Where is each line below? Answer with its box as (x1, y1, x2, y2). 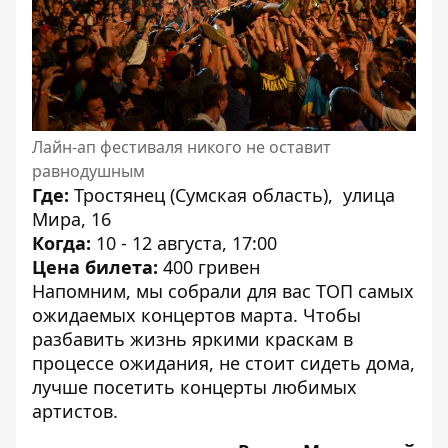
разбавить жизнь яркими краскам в (32, 326, 353, 351)
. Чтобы (293, 302, 361, 327)
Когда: (32, 230, 96, 255)
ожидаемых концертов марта (32, 302, 293, 327)
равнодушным (32, 159, 145, 182)
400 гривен (158, 254, 260, 279)
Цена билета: (32, 254, 158, 279)
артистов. (32, 398, 118, 423)
